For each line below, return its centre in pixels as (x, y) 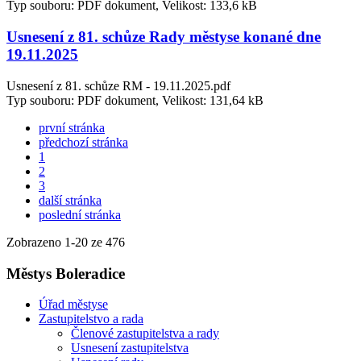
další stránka (70, 200)
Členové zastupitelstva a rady (145, 334)
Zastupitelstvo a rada (91, 319)
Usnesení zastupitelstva (130, 348)
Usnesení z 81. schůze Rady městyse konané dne (164, 37)
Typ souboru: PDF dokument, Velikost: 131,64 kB (135, 100)
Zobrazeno (35, 242)
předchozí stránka (83, 142)
